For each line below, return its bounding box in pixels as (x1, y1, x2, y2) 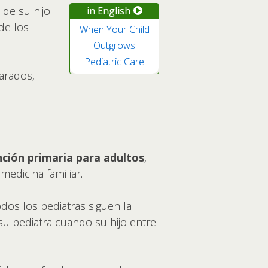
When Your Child (79, 22, 150, 36)
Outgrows (93, 38, 135, 52)
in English (86, 4, 130, 17)
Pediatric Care (84, 54, 144, 68)
